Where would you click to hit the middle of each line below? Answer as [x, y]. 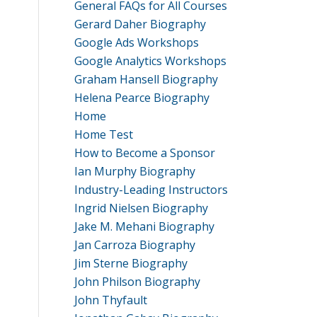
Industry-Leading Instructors [151, 190]
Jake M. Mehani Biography [145, 226]
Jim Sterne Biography [131, 263]
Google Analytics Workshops [151, 61]
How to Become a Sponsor [145, 153]
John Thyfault [111, 300]
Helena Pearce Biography [142, 98]
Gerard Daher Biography [140, 24]
